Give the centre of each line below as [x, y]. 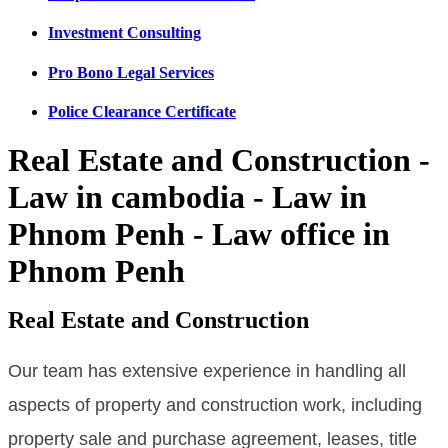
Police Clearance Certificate [142, 111]
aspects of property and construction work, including [215, 404]
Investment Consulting [124, 33]
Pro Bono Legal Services [131, 72]
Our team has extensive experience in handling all [207, 370]
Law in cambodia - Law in [187, 197]
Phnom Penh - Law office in [199, 234]
